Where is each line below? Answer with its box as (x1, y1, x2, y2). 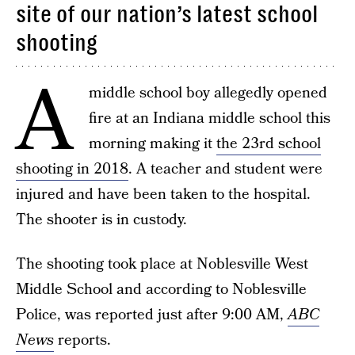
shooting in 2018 (16, 158, 128, 180)
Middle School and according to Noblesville (16, 279, 307, 300)
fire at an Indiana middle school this (89, 108, 330, 129)
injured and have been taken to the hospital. (16, 184, 311, 205)
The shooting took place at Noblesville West (16, 254, 308, 275)
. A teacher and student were (128, 158, 323, 180)
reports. (54, 330, 111, 351)
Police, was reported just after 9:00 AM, (16, 304, 288, 326)
